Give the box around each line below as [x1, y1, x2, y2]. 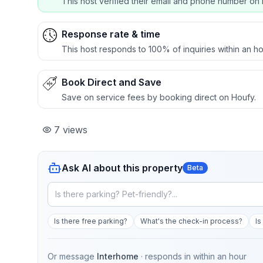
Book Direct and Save [62, 76, 161, 88]
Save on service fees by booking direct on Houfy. [62, 92, 256, 102]
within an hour [193, 251, 247, 261]
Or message [48, 251, 95, 261]
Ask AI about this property [62, 162, 183, 174]
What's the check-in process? [140, 217, 242, 225]
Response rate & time [62, 28, 160, 40]
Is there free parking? [54, 217, 127, 225]
